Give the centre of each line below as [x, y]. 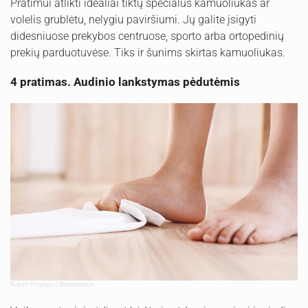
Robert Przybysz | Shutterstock [52, 285]
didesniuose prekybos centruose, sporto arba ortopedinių [147, 36]
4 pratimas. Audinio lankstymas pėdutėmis [125, 81]
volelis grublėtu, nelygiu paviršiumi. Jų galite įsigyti [133, 19]
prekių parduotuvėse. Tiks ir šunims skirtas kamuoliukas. [148, 52]
